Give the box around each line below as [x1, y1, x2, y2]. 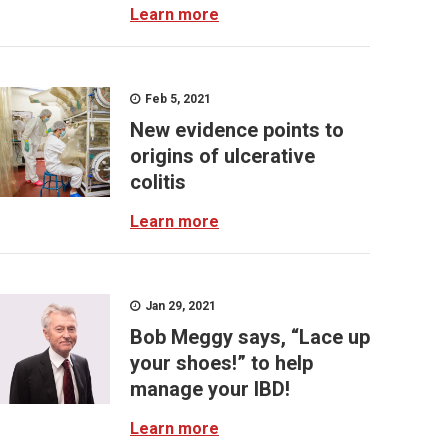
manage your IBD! [130, 377, 290, 401]
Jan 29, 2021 [142, 299, 216, 313]
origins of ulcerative [130, 144, 315, 168]
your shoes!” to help [130, 351, 313, 375]
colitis [130, 170, 186, 194]
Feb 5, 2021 [142, 92, 211, 106]
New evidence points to [130, 118, 344, 142]
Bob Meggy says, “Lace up [130, 325, 370, 349]
